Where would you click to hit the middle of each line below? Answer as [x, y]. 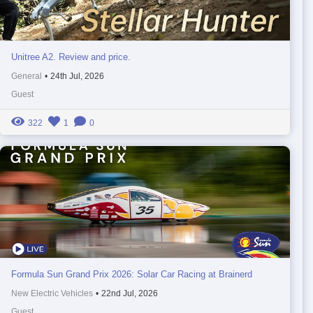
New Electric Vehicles [52, 293]
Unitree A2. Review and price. [71, 57]
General [26, 76]
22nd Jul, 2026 [129, 293]
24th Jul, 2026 [77, 76]
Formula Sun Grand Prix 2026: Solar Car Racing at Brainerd [131, 274]
